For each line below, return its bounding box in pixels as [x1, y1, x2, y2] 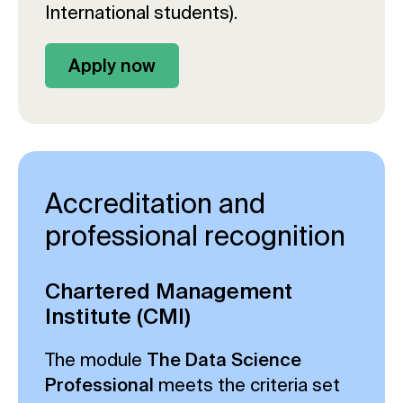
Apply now [68, 54, 156, 76]
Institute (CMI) [45, 303, 191, 328]
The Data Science [147, 348, 301, 370]
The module [45, 348, 147, 370]
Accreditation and [45, 187, 265, 219]
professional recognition [45, 219, 345, 251]
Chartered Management [45, 278, 292, 303]
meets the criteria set [154, 373, 340, 395]
